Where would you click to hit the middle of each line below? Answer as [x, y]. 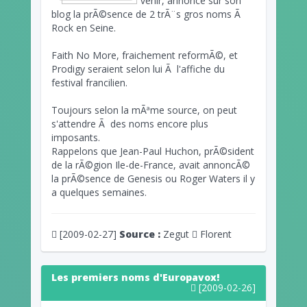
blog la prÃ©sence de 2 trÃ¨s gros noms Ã [147, 14]
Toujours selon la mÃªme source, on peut [144, 110]
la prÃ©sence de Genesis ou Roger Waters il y [153, 178]
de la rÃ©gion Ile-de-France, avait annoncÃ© [151, 164]
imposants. [76, 137]
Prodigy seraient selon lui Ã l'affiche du [138, 69]
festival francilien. [89, 82]
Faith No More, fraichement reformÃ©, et [145, 55]
